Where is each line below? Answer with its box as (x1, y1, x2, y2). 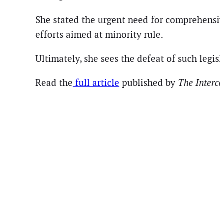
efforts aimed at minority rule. (35, 28, 163, 41)
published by (119, 76, 178, 89)
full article (73, 76, 119, 89)
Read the (35, 76, 73, 89)
